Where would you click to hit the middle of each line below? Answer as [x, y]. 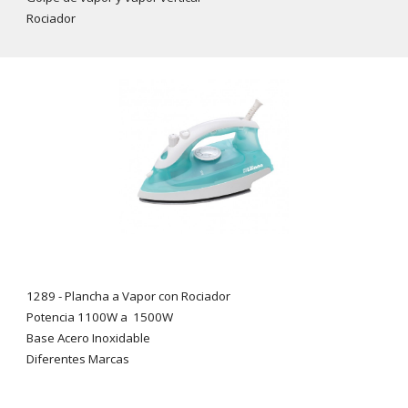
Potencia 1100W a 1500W [100, 317]
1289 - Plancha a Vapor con [104, 296]
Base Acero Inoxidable [89, 338]
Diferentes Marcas [78, 359]
